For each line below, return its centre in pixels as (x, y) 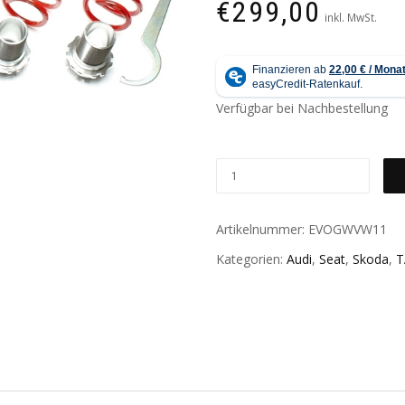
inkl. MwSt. (351, 18)
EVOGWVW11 (348, 229)
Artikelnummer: (262, 229)
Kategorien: (251, 259)
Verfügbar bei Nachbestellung (302, 108)
